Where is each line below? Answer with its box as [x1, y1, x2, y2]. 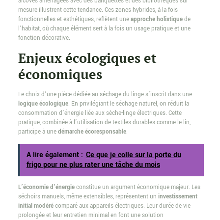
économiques [18, 65, 102, 83]
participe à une [18, 128, 58, 137]
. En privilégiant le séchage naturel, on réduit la [68, 100, 189, 109]
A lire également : [26, 150, 83, 161]
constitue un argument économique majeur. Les [74, 183, 200, 192]
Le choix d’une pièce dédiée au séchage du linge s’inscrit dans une [18, 90, 192, 99]
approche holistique [130, 15, 183, 24]
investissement [158, 192, 197, 201]
